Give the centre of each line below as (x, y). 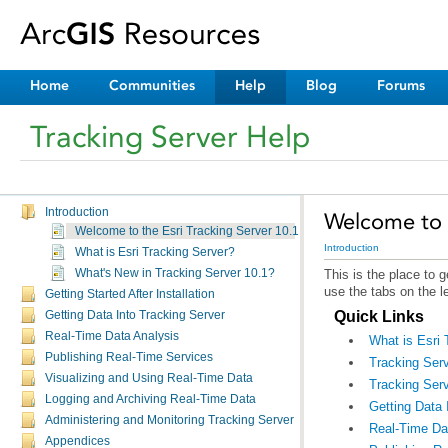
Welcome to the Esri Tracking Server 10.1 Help (201, 231)
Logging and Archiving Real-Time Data (150, 399)
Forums (401, 85)
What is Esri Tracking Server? (155, 252)
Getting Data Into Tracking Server (135, 315)
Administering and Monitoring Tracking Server (169, 420)
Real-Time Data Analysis (112, 336)
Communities (152, 85)
